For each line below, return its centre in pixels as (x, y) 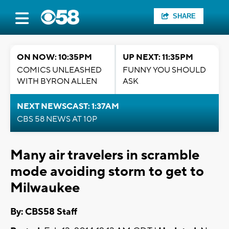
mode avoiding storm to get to (107, 171)
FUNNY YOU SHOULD (164, 70)
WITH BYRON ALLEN (57, 81)
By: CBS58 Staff (44, 212)
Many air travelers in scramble (105, 155)
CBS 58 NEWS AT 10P (57, 119)
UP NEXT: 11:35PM (158, 57)
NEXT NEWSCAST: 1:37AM (68, 106)
